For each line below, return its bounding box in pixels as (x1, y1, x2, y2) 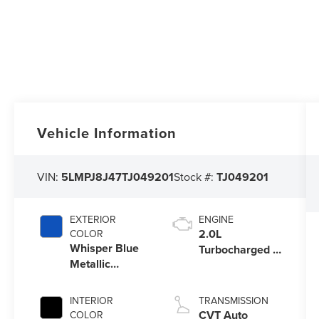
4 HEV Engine (198, 257, 269, 274)
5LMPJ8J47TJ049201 (61, 168, 174, 185)
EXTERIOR (70, 212, 117, 227)
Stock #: (174, 168, 217, 184)
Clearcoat (70, 271, 120, 288)
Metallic (70, 256, 111, 273)
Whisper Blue (70, 240, 140, 257)
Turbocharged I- (198, 241, 279, 258)
